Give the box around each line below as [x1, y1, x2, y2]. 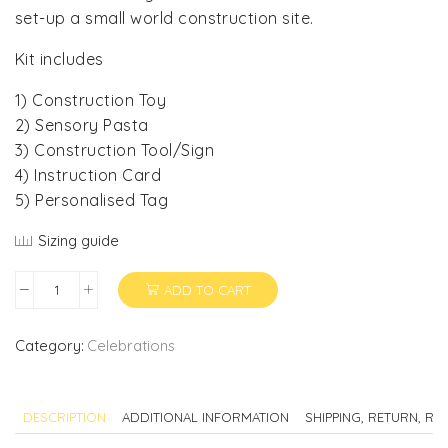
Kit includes [15, 48, 104, 69]
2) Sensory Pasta [15, 114, 149, 135]
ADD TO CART [163, 282, 251, 299]
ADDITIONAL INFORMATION [122, 409, 289, 426]
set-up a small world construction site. [15, 7, 314, 28]
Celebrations [87, 336, 175, 356]
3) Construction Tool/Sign [15, 139, 214, 160]
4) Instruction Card [15, 164, 162, 185]
